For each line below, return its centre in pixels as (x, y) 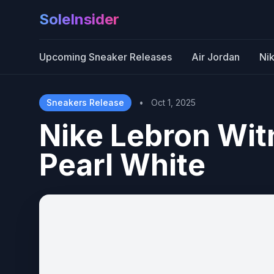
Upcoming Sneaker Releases (106, 57)
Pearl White (122, 165)
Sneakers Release (85, 102)
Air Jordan (216, 57)
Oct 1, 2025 (173, 102)
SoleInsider (79, 19)
